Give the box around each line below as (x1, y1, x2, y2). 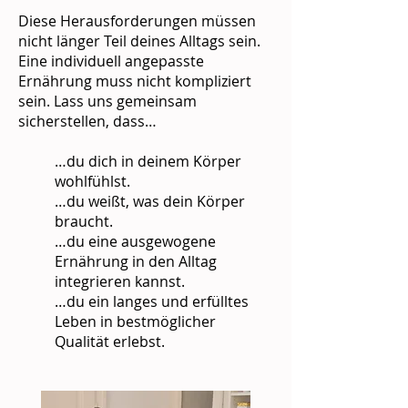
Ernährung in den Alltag (55, 251, 217, 271)
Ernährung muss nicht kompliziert (18, 71, 251, 91)
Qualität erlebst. (55, 331, 165, 352)
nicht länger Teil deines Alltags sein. (18, 31, 260, 51)
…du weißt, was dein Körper (55, 191, 245, 211)
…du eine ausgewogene (55, 231, 216, 251)
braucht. (55, 211, 113, 231)
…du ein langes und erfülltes (55, 291, 249, 311)
